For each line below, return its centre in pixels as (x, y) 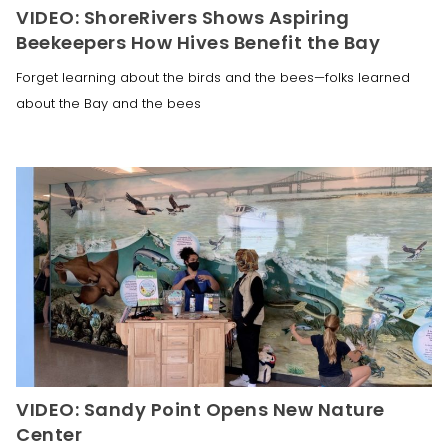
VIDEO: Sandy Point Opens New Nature (200, 409)
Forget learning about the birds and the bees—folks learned (213, 77)
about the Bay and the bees (108, 103)
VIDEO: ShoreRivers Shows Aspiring (183, 17)
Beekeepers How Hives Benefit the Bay (198, 42)
